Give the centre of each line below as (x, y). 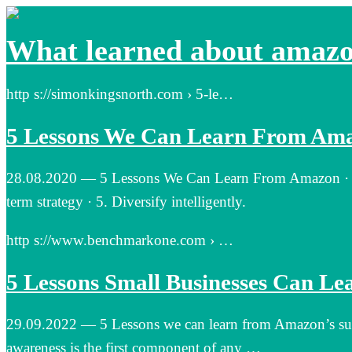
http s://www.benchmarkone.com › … (120, 240)
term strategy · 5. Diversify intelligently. (126, 202)
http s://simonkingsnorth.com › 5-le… (120, 93)
